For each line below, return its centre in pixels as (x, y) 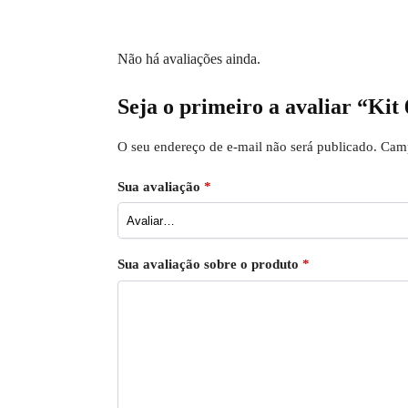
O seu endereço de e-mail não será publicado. (247, 147)
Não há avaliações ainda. (189, 59)
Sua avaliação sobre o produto (209, 265)
